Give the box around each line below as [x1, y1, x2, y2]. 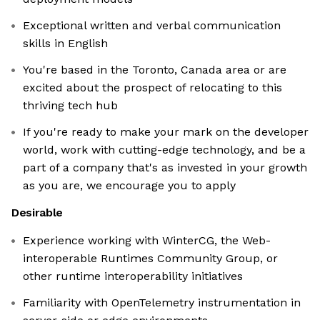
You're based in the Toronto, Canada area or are [23, 63, 286, 77]
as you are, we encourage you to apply [23, 179, 236, 193]
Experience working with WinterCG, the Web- [23, 234, 271, 248]
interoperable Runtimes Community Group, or [23, 251, 278, 266]
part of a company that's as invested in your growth [23, 161, 307, 175]
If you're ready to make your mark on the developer [23, 125, 309, 139]
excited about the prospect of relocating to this [23, 81, 282, 95]
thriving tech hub [23, 99, 118, 113]
